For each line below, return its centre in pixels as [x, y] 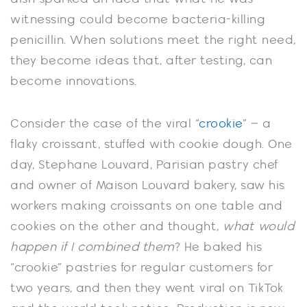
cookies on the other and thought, [115, 226]
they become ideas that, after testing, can [141, 61]
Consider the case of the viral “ [105, 124]
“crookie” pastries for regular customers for [142, 268]
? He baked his [218, 247]
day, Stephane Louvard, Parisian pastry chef [144, 165]
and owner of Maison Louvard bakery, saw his [148, 185]
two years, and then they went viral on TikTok [147, 288]
